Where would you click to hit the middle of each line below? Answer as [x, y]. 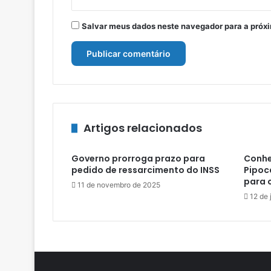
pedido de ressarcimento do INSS [145, 170]
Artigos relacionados [143, 128]
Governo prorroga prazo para [138, 159]
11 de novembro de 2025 [119, 185]
